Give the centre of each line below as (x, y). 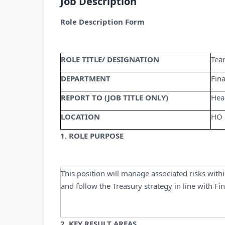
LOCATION (80, 117)
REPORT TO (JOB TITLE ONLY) (115, 97)
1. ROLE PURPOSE (92, 136)
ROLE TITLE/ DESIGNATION (110, 59)
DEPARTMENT (86, 78)
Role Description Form (102, 22)
